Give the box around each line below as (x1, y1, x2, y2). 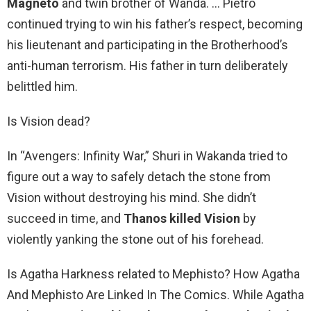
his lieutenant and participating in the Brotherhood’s (7, 37, 288, 53)
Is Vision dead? (7, 114, 90, 129)
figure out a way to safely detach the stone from (7, 169, 271, 185)
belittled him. (7, 79, 78, 94)
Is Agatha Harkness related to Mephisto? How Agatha (7, 267, 300, 282)
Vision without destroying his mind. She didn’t (7, 190, 256, 205)
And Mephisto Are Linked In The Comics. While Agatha (7, 287, 304, 303)
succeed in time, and (7, 211, 124, 226)
